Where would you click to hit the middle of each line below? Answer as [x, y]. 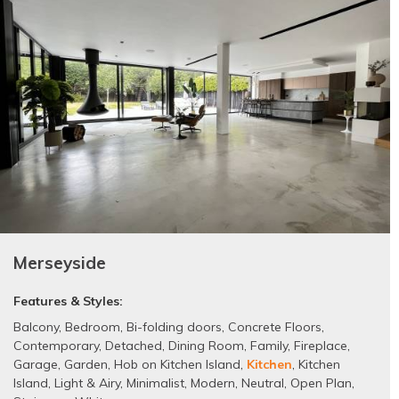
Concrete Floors [275, 327]
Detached [134, 346]
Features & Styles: [68, 301]
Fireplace [321, 346]
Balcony [36, 327]
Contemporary [56, 346]
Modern [213, 383]
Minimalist [155, 383]
